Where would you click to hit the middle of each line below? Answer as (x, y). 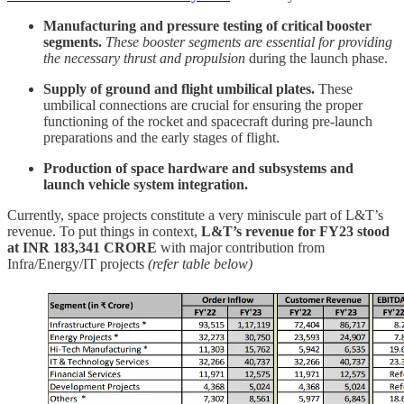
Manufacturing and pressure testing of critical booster (207, 26)
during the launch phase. (317, 59)
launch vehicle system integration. (146, 185)
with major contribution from (241, 248)
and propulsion (202, 59)
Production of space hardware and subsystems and (198, 169)
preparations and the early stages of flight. (161, 138)
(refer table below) (200, 264)
